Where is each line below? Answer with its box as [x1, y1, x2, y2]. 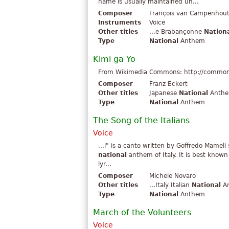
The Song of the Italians [93, 116, 190, 126]
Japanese [149, 89, 179, 97]
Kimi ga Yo [93, 54, 135, 64]
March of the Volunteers [93, 208, 191, 218]
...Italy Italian [149, 181, 192, 189]
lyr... [98, 161, 111, 168]
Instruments [98, 19, 141, 27]
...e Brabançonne [149, 28, 204, 36]
